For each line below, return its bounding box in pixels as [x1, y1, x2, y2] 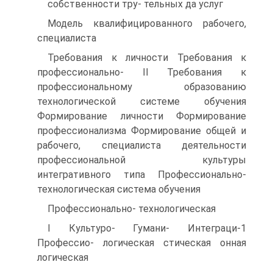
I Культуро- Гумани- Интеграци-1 [48, 222, 246, 234]
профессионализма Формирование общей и [37, 125, 246, 136]
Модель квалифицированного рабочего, [48, 18, 246, 29]
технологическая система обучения [37, 183, 200, 195]
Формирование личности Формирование [37, 110, 246, 122]
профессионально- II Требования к [37, 66, 246, 78]
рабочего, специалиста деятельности [37, 140, 246, 151]
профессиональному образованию [37, 81, 246, 93]
